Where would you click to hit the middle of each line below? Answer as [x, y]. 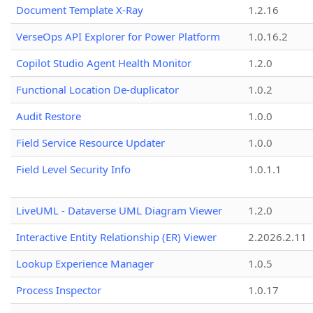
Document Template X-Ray [80, 10]
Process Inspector [59, 290]
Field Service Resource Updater [90, 143]
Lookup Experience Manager [85, 264]
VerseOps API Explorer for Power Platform [118, 37]
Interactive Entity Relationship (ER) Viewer [116, 237]
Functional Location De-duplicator [97, 90]
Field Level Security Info [73, 169]
